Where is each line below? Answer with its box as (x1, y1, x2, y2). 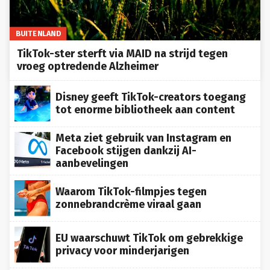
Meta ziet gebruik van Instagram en (55, 126, 231, 140)
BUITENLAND (15, 24, 61, 33)
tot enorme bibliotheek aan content (55, 98, 235, 111)
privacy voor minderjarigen (55, 239, 189, 253)
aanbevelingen (55, 151, 128, 165)
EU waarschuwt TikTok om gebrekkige (55, 226, 243, 240)
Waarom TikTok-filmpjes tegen (55, 180, 207, 193)
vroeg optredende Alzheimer (17, 54, 159, 68)
